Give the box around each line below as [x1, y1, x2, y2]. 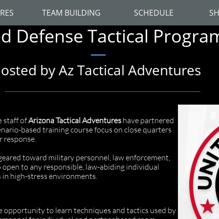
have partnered [123, 115, 174, 125]
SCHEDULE [134, 7, 174, 18]
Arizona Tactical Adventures [28, 115, 123, 125]
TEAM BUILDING [42, 7, 101, 18]
